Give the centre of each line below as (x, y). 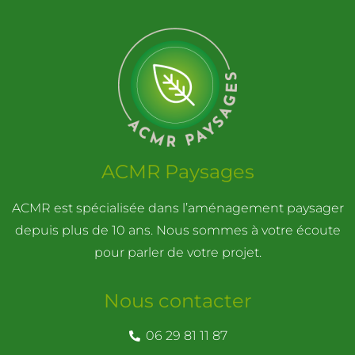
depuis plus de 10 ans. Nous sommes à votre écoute (177, 231)
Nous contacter (177, 300)
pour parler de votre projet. (177, 253)
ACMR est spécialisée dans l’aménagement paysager (177, 208)
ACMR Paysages (177, 172)
